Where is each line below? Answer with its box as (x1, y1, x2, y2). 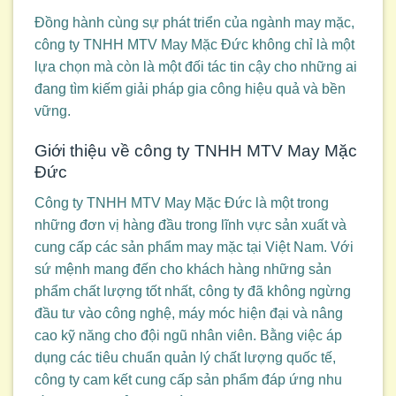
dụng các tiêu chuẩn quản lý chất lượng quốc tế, (34, 349, 336, 365)
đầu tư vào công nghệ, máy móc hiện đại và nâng (34, 305, 343, 321)
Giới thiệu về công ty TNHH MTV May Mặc (34, 141, 357, 160)
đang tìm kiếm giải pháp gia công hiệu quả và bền (34, 81, 346, 97)
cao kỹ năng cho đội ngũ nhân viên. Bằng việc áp (34, 327, 342, 343)
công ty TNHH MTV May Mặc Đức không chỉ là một (34, 37, 354, 53)
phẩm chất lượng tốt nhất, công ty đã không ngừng (34, 283, 351, 299)
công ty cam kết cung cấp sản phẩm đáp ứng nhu (34, 371, 342, 387)
